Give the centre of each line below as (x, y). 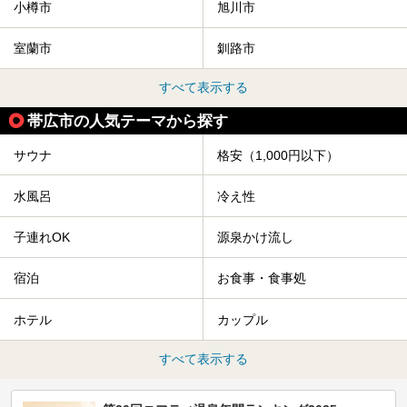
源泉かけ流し (255, 238)
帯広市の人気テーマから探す (128, 121)
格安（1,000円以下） (278, 155)
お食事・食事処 (262, 278)
